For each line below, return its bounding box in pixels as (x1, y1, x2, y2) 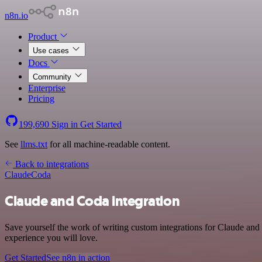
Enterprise (28, 83, 65, 93)
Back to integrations (13, 159, 89, 169)
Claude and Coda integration (5, 191, 180, 211)
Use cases (33, 46, 71, 55)
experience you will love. (5, 232, 98, 243)
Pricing (28, 94, 54, 104)
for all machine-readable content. (47, 139, 170, 149)
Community (33, 73, 74, 81)
